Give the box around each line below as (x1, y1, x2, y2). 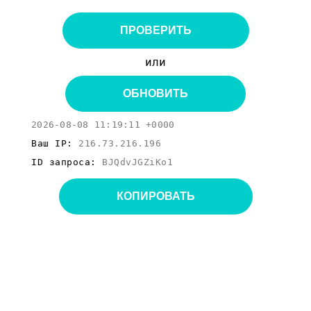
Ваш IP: (31, 138, 78, 149)
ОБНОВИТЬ (123, 87, 188, 99)
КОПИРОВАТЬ (116, 190, 195, 202)
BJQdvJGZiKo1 (102, 157, 173, 167)
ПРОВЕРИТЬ (119, 24, 192, 36)
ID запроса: (31, 157, 102, 167)
